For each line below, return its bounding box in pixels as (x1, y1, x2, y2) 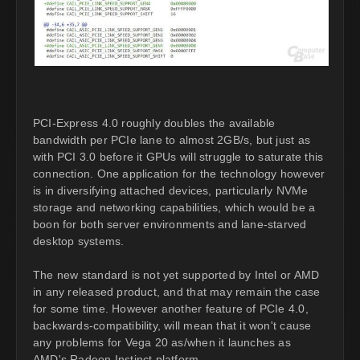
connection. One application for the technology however (33, 166, 325, 180)
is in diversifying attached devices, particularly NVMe (33, 183, 309, 197)
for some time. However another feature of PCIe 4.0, (33, 301, 309, 315)
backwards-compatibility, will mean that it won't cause (33, 318, 312, 332)
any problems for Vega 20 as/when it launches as (33, 335, 291, 349)
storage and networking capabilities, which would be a (33, 200, 316, 214)
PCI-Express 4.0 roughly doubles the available (33, 116, 276, 129)
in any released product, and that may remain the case (33, 284, 321, 298)
